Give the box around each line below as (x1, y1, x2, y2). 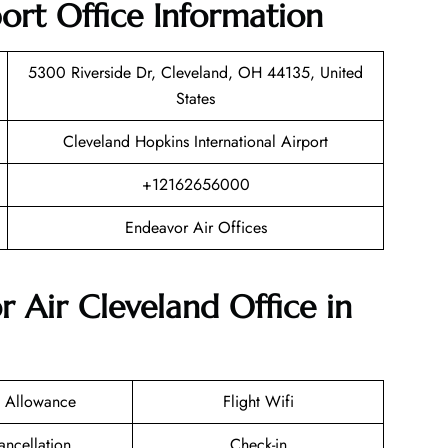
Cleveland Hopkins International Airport (63, 129, 328, 153)
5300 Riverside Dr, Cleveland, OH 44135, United (28, 60, 363, 84)
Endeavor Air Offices (124, 215, 267, 239)
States (176, 86, 215, 110)
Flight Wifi (222, 390, 294, 414)
